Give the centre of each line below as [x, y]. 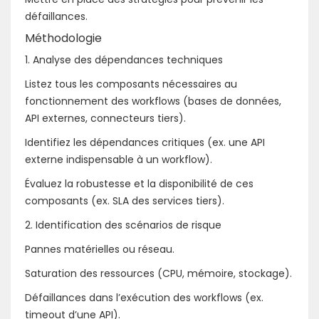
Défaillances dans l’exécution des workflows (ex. [144, 297]
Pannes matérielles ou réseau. [100, 249]
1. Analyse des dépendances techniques [124, 59]
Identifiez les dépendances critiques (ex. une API [145, 142]
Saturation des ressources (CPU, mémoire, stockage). [158, 273]
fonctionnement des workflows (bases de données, [153, 101]
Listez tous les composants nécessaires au [131, 84]
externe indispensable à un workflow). [119, 159]
